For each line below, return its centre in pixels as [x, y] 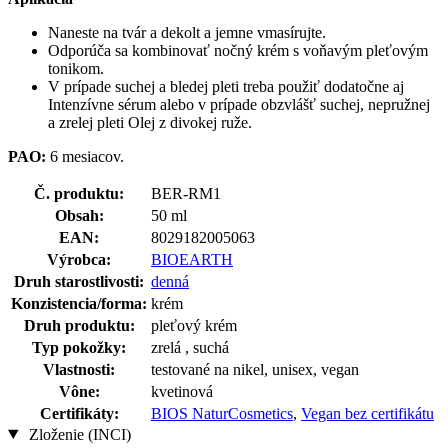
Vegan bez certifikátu [367, 413]
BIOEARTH [192, 259]
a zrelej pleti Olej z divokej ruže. [150, 122]
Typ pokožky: [79, 347]
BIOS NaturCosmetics [222, 413]
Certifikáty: [79, 413]
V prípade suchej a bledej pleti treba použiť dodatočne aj [226, 86]
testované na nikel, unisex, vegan [255, 369]
